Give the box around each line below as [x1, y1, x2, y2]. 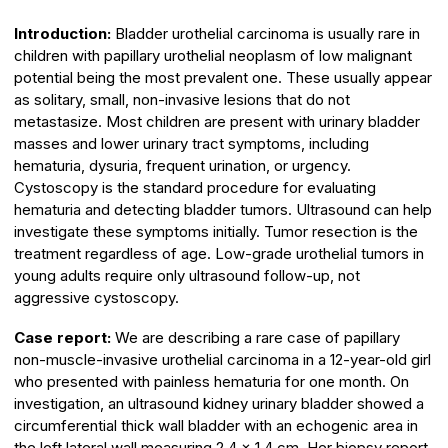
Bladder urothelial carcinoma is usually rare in [111, 24, 420, 43]
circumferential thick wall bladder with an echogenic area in [14, 416, 418, 436]
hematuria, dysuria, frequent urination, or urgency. [14, 156, 351, 175]
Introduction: [14, 24, 111, 43]
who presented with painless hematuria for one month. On [14, 372, 409, 392]
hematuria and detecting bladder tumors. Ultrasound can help [14, 200, 432, 219]
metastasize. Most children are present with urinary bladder [14, 112, 420, 131]
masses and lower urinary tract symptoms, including [14, 134, 369, 153]
